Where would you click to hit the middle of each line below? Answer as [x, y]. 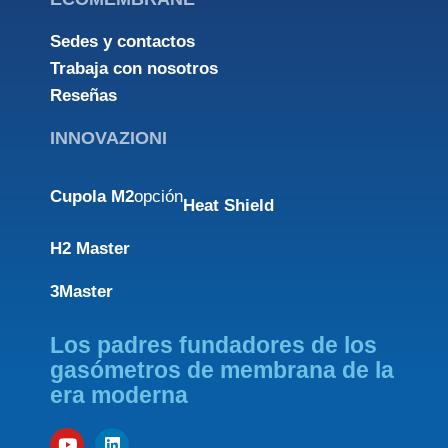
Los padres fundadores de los [213, 344]
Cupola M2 [92, 197]
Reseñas [83, 95]
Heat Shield [228, 205]
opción [158, 197]
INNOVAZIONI [108, 137]
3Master [81, 291]
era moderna [119, 394]
